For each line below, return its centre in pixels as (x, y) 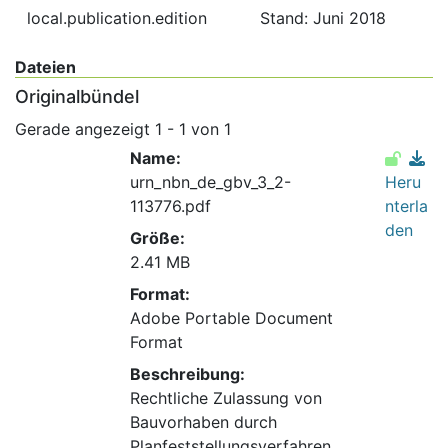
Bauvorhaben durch (203, 422)
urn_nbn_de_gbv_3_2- (210, 182)
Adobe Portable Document (231, 318)
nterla (406, 206)
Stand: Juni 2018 (323, 18)
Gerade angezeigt (85, 129)
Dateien (45, 67)
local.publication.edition (117, 18)
